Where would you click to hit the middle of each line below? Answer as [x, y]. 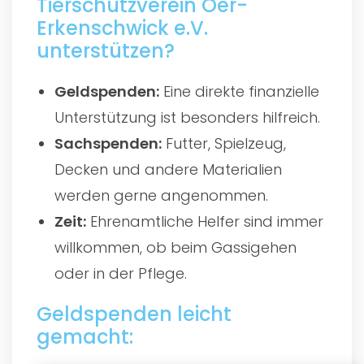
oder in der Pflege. [121, 273]
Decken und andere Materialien [169, 169]
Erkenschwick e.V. [122, 28]
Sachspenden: [108, 143]
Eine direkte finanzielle [240, 91]
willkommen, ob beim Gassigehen [176, 247]
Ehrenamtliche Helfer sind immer [205, 221]
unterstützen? [106, 50]
